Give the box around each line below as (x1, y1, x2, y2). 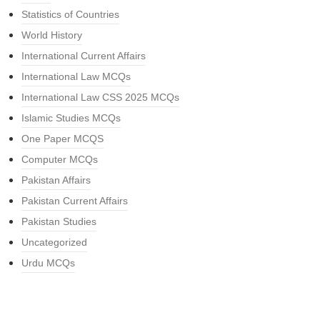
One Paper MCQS (21, 133, 104, 145)
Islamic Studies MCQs (21, 112, 121, 124)
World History (21, 29, 82, 41)
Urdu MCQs (21, 257, 75, 269)
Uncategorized (21, 236, 87, 249)
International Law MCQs (21, 71, 131, 83)
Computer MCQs (21, 154, 98, 166)
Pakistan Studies (21, 216, 96, 228)
